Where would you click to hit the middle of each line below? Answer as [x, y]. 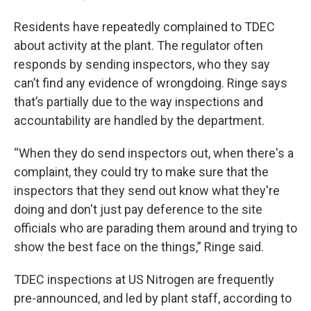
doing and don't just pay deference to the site [138, 209]
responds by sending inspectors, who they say [142, 64]
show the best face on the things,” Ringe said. [139, 247]
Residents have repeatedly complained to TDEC [144, 27]
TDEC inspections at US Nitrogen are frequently [144, 279]
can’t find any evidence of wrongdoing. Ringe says [151, 83]
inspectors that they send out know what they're [147, 191]
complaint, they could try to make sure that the [141, 172]
